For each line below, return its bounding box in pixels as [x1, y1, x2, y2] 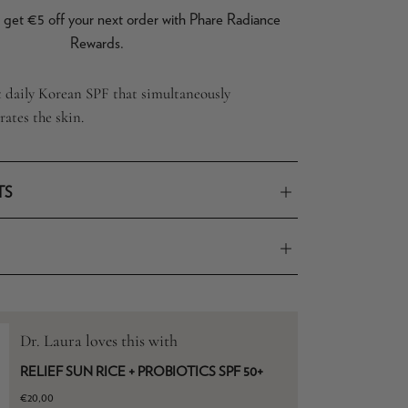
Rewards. [69, 34, 124, 53]
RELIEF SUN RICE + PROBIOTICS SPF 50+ [20, 362, 264, 381]
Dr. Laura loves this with [20, 331, 178, 352]
